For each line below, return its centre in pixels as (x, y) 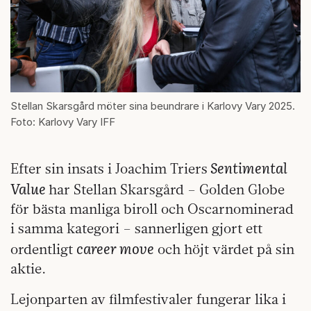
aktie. (28, 268)
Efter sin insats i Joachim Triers (109, 168)
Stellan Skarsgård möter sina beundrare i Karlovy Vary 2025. (153, 106)
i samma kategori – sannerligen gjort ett (136, 228)
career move (115, 247)
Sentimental (247, 167)
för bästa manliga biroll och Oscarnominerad (152, 208)
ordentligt (43, 249)
